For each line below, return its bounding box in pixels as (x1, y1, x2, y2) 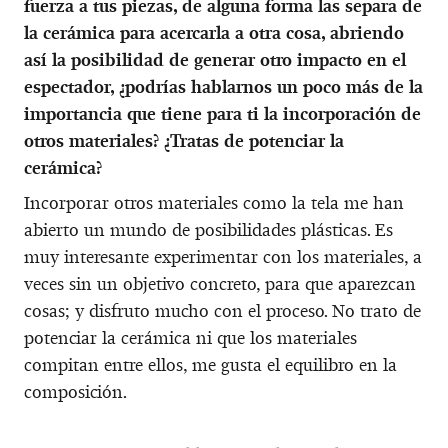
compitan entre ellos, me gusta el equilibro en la (24, 353, 397, 376)
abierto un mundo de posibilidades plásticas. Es (24, 218, 393, 241)
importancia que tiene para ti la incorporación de (24, 102, 421, 125)
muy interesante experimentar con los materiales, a (24, 245, 422, 268)
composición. (24, 380, 127, 403)
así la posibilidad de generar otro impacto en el (24, 48, 406, 71)
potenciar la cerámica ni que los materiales (24, 326, 357, 349)
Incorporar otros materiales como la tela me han (24, 191, 404, 214)
